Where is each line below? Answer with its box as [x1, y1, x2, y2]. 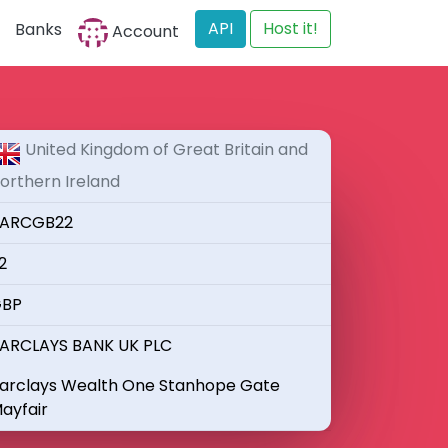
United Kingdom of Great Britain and [24, 138, 308, 161]
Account [108, 20, 179, 44]
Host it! [263, 17, 318, 40]
